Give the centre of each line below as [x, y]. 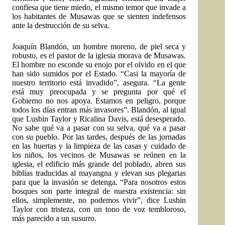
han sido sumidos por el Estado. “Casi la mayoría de [99, 74]
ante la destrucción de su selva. [61, 26]
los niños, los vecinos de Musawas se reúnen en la [99, 155]
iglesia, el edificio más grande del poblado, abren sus [99, 164]
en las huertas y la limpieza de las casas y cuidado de [99, 146]
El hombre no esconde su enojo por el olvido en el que [99, 65]
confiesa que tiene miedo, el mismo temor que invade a [99, 8]
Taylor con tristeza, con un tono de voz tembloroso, [99, 209]
